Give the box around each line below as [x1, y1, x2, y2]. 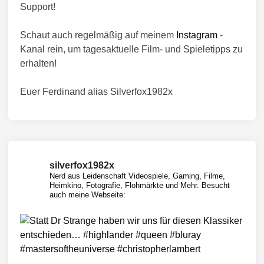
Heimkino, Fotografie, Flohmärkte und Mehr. [49, 180, 199, 190]
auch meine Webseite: [49, 190, 126, 199]
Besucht [199, 180, 230, 190]
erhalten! [20, 58, 57, 68]
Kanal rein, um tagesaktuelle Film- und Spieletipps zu [20, 44, 243, 54]
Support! [20, 1, 55, 12]
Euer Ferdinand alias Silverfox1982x [20, 86, 173, 97]
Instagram [176, 29, 217, 40]
